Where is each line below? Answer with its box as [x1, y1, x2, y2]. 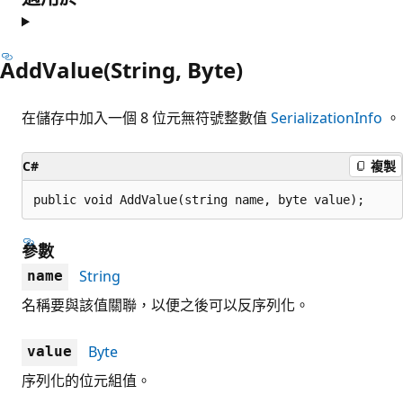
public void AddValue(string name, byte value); [33, 192, 364, 207]
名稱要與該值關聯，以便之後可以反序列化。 [22, 294, 309, 315]
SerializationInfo [271, 107, 382, 128]
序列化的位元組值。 [22, 370, 151, 390]
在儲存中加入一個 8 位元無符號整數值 [22, 107, 271, 128]
